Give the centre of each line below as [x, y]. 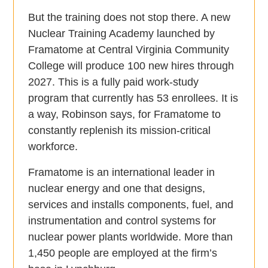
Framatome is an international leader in [122, 173]
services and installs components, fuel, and [131, 205]
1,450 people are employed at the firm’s [123, 253]
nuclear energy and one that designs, [117, 189]
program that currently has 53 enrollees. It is [133, 98]
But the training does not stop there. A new [130, 18]
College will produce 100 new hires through [131, 66]
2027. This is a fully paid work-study [114, 82]
